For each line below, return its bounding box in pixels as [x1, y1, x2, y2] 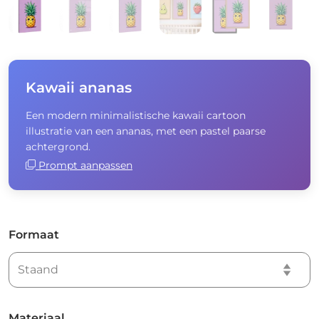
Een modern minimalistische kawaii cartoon [26, 108, 246, 122]
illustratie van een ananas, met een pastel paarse [26, 124, 266, 137]
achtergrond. [26, 140, 90, 153]
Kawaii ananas [26, 78, 132, 96]
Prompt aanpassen [36, 158, 132, 172]
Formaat [9, 227, 59, 241]
